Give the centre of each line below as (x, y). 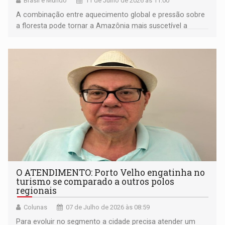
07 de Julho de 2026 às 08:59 (108, 207)
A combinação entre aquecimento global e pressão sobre (111, 15)
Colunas (36, 207)
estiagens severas (45, 37)
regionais (37, 191)
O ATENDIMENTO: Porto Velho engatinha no (111, 173)
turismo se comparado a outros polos (95, 182)
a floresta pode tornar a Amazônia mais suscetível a (102, 26)
